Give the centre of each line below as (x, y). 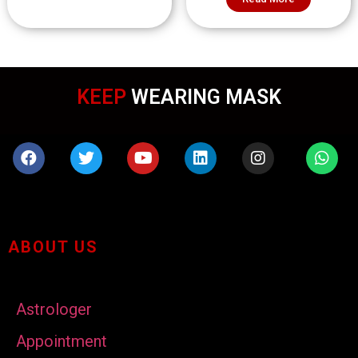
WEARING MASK (206, 97)
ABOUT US (53, 247)
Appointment (62, 342)
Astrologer (54, 309)
